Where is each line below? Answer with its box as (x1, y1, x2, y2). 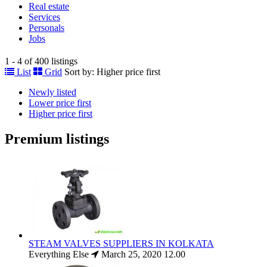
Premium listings (5, 131, 109, 147)
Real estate (29, 1, 69, 11)
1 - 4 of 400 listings (5, 55, 77, 66)
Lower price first (29, 97, 91, 108)
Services (29, 12, 60, 22)
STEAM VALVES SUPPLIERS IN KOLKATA (29, 238, 214, 249)
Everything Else (29, 249, 89, 260)
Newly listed (29, 86, 76, 97)
